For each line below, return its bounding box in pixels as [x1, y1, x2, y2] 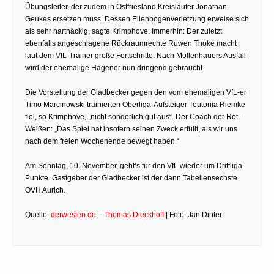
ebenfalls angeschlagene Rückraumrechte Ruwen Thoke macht [25, 39, 237, 48]
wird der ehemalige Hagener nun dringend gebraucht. [25, 63, 204, 72]
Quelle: [25, 210, 51, 219]
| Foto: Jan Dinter [166, 210, 222, 219]
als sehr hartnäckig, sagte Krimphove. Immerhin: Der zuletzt [25, 26, 222, 35]
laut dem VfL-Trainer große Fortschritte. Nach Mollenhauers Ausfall [25, 51, 246, 60]
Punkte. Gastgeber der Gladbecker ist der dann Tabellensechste [25, 173, 237, 182]
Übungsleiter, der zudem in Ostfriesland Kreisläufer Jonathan [25, 2, 227, 11]
